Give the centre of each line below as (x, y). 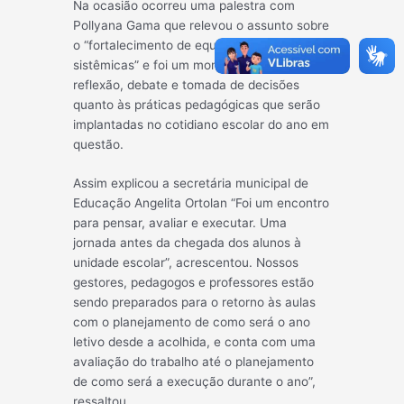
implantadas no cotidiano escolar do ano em (202, 124)
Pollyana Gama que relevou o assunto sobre (202, 25)
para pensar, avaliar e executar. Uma (180, 223)
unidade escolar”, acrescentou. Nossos (186, 263)
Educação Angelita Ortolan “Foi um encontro (202, 203)
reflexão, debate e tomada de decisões (187, 84)
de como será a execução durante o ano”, (195, 382)
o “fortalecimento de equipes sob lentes (188, 45)
